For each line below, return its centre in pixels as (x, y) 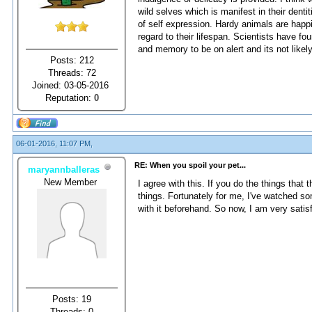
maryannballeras (63, 169)
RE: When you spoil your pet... (190, 165)
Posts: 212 (72, 60)
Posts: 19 (72, 299)
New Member (72, 182)
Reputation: (69, 97)
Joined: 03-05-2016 (72, 85)
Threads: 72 (72, 72)
